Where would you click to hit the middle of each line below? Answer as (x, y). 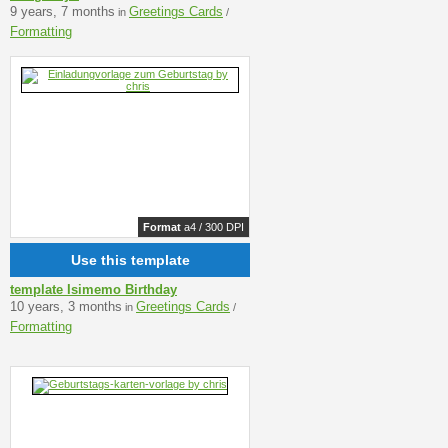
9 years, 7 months (62, 11)
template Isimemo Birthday (93, 289)
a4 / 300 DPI (212, 227)
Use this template (130, 260)
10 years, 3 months (66, 306)
